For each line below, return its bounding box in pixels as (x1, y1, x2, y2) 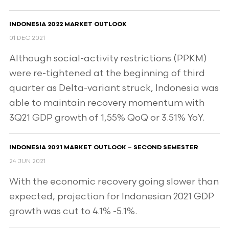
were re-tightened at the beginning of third (9, 68, 205, 79)
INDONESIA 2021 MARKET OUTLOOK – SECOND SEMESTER (9, 145, 198, 151)
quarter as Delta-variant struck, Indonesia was (9, 83, 219, 94)
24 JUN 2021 (9, 157, 45, 165)
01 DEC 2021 (9, 34, 45, 42)
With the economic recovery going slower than (9, 176, 219, 187)
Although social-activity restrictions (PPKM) (9, 53, 207, 64)
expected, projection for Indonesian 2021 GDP (9, 191, 214, 202)
